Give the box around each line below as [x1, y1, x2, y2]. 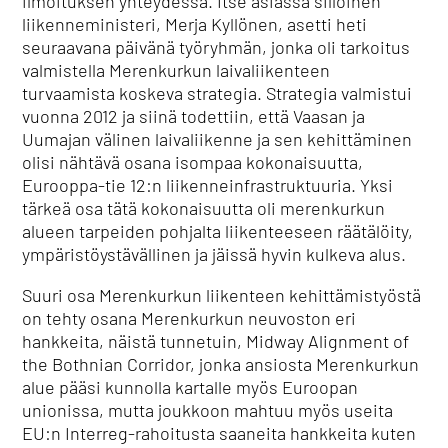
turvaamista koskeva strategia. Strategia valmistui [22, 82, 413, 104]
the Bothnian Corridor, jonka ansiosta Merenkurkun [22, 353, 420, 375]
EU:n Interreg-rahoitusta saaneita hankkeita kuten [22, 422, 417, 444]
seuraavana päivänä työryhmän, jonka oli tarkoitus [22, 36, 411, 58]
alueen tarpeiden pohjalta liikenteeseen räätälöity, [22, 220, 414, 242]
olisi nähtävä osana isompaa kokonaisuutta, [22, 151, 364, 173]
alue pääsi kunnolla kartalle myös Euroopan [22, 376, 359, 398]
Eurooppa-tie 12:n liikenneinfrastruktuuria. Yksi [22, 174, 394, 196]
